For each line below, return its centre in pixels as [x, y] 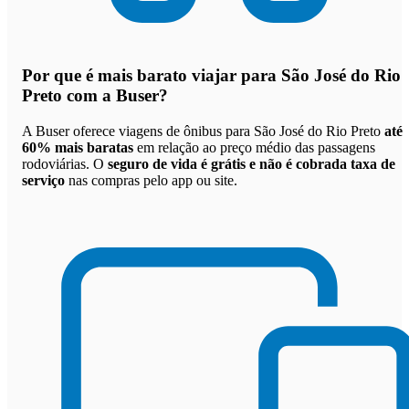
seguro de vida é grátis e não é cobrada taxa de [252, 163]
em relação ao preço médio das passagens [254, 147]
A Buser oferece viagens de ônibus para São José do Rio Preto [203, 131]
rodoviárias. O [65, 163]
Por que [54, 75]
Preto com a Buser [90, 95]
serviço [43, 180]
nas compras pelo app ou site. [151, 180]
